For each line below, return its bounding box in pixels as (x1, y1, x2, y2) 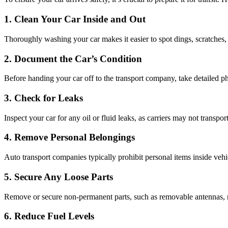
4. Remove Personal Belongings (4, 132, 135, 143)
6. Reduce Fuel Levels (4, 211, 94, 222)
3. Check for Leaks (4, 93, 83, 104)
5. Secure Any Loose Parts (4, 171, 113, 182)
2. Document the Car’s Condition (4, 53, 142, 64)
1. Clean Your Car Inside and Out (4, 14, 146, 25)
